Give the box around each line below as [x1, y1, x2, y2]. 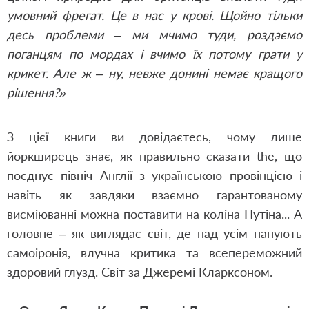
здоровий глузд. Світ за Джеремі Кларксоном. [7, 264, 272, 279]
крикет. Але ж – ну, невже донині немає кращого [7, 66, 302, 81]
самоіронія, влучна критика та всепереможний [7, 245, 302, 260]
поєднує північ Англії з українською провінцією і [7, 168, 302, 183]
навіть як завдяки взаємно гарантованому [7, 187, 302, 202]
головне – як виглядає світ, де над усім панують [7, 226, 302, 241]
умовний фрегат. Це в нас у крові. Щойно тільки [7, 8, 302, 23]
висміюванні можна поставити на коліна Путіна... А [7, 206, 302, 221]
